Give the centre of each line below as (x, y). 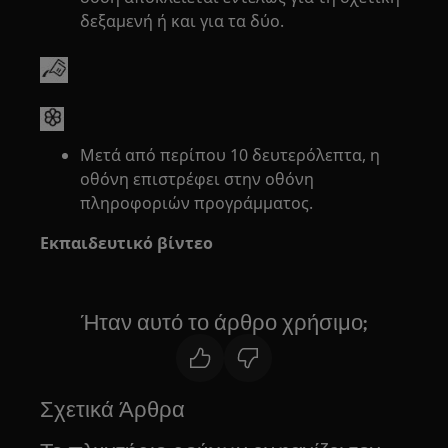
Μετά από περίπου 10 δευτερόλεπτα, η (230, 155)
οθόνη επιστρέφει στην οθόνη (197, 179)
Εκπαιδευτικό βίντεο (127, 243)
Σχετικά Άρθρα (113, 409)
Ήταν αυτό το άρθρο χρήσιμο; (224, 322)
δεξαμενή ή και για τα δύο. (182, 21)
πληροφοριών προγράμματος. (197, 203)
